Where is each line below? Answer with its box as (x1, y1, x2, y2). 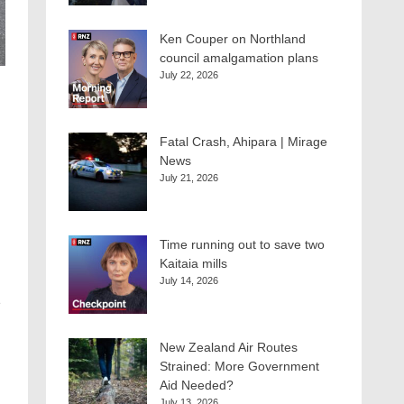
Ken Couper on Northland (160, 32, 306, 46)
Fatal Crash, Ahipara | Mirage (160, 134, 327, 149)
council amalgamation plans (160, 50, 318, 65)
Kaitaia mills (160, 256, 227, 271)
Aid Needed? (160, 378, 234, 392)
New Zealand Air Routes (160, 340, 298, 354)
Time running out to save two (160, 237, 325, 252)
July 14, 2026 (160, 275, 218, 286)
